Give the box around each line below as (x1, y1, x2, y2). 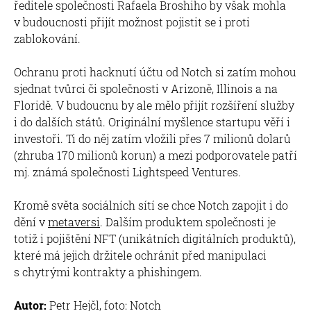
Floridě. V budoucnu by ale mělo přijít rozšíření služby (14, 97, 294, 112)
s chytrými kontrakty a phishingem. (14, 264, 208, 279)
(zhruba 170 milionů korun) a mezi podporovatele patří (14, 147, 297, 162)
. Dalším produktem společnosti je (100, 214, 276, 229)
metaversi (48, 214, 100, 229)
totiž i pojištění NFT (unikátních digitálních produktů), (14, 230, 296, 246)
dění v (14, 214, 48, 229)
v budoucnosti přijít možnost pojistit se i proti (14, 14, 250, 29)
